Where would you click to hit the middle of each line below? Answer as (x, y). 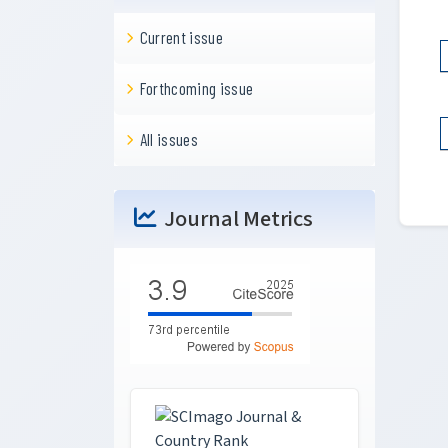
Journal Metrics (238, 219)
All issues (169, 139)
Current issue (181, 37)
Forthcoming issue (196, 88)
